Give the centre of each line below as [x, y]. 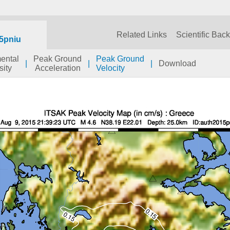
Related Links [142, 35]
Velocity [110, 68]
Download [177, 63]
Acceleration [57, 68]
